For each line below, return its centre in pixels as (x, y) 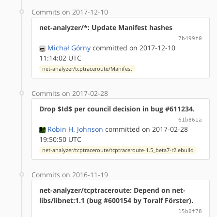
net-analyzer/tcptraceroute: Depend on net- (112, 190)
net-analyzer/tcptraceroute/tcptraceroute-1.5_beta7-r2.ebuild (118, 150)
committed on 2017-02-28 (146, 129)
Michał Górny (69, 47)
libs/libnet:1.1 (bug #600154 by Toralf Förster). (116, 200)
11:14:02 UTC (60, 58)
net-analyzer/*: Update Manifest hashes (106, 27)
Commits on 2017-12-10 (70, 12)
